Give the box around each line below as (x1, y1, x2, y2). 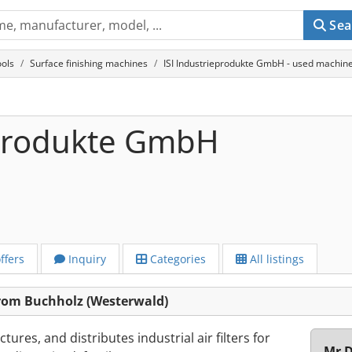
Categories (147, 251, 206, 266)
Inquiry (65, 251, 106, 266)
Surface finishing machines (30, 57, 148, 70)
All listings (247, 251, 304, 266)
